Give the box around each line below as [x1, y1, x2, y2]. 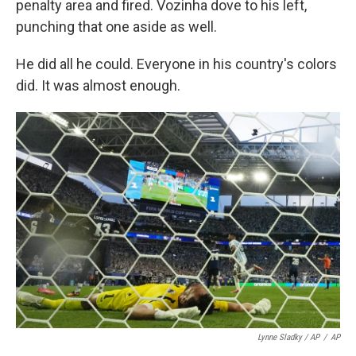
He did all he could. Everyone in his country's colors [16, 56, 337, 72]
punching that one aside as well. [16, 18, 217, 35]
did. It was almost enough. [16, 77, 180, 94]
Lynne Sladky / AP [257, 332, 319, 342]
